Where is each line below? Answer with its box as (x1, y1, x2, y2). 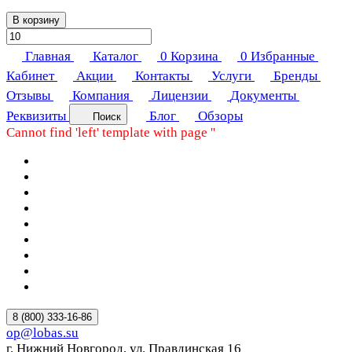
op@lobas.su (6, 324, 79, 340)
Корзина (170, 48, 218, 64)
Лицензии (152, 87, 208, 103)
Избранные (251, 48, 315, 64)
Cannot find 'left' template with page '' (6, 124, 215, 140)
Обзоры (198, 108, 243, 123)
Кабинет (6, 68, 54, 83)
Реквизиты (6, 108, 66, 123)
